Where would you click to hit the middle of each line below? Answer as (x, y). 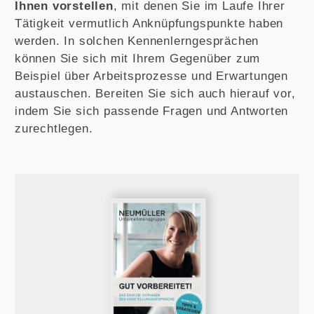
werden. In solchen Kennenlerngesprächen (137, 41)
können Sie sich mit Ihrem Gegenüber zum (138, 59)
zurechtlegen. (54, 129)
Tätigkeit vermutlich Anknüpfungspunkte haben (149, 23)
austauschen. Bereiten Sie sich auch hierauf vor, (155, 94)
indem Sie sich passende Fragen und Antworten (152, 111)
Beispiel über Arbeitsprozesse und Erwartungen (151, 76)
